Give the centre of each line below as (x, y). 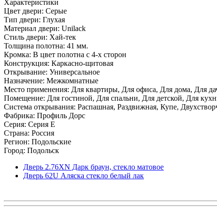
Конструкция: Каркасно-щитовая (59, 63)
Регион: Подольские (38, 141)
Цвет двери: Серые (35, 11)
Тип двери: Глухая (34, 19)
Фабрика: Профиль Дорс (45, 115)
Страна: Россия (29, 133)
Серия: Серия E (30, 124)
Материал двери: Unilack (45, 28)
